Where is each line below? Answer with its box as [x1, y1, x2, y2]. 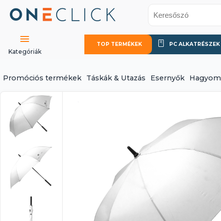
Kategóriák [8, 48, 41, 55]
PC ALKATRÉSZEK [169, 41, 220, 47]
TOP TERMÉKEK [97, 41, 143, 47]
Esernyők [150, 74, 184, 82]
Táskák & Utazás [86, 74, 146, 82]
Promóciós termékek [3, 74, 81, 82]
